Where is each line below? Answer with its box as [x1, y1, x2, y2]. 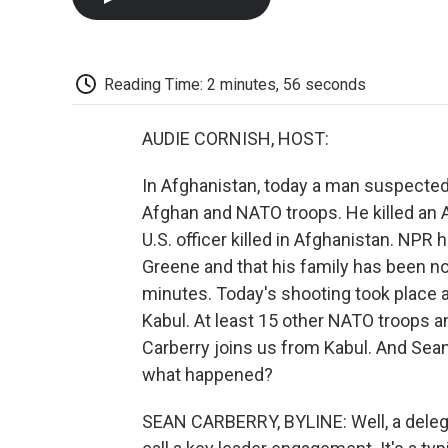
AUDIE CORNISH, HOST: [142, 128, 329, 150]
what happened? [142, 364, 273, 386]
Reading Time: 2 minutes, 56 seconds [104, 74, 366, 94]
